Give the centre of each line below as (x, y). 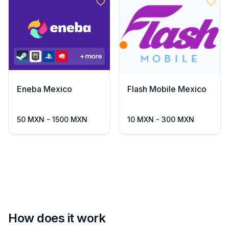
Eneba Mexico (44, 89)
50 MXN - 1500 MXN (52, 119)
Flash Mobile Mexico (167, 89)
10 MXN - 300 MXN (161, 119)
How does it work (57, 218)
